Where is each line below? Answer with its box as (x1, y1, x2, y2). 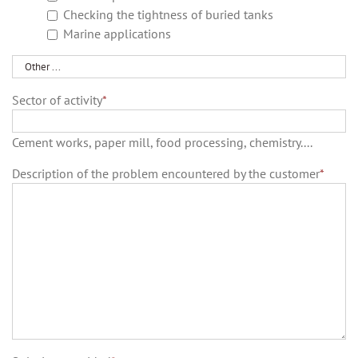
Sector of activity (11, 92, 102, 109)
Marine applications (62, 26, 171, 42)
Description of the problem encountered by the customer (11, 165, 320, 182)
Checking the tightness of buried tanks (62, 6, 273, 23)
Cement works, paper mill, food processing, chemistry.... (11, 134, 312, 151)
